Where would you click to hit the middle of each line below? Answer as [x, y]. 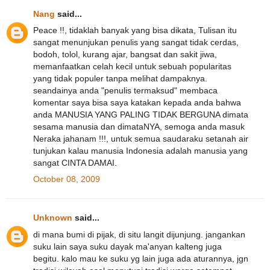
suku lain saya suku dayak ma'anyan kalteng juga [127, 246]
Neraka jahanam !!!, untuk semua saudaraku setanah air [141, 138]
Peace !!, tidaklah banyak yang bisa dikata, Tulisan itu [135, 30]
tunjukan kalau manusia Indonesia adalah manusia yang [140, 150]
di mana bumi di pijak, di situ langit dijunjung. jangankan [139, 234]
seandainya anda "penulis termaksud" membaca [125, 90]
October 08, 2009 [67, 179]
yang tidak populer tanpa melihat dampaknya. [120, 78]
